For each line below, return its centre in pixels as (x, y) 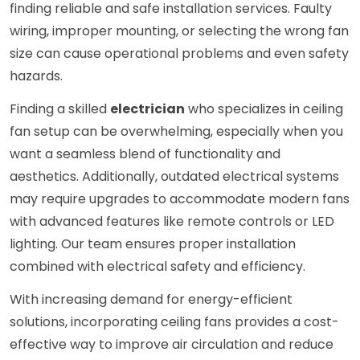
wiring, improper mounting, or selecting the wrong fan (179, 31)
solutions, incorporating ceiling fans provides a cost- (174, 322)
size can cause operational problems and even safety (179, 54)
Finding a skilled (60, 109)
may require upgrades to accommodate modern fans (180, 199)
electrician (147, 109)
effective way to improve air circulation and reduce (172, 345)
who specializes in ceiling (264, 109)
